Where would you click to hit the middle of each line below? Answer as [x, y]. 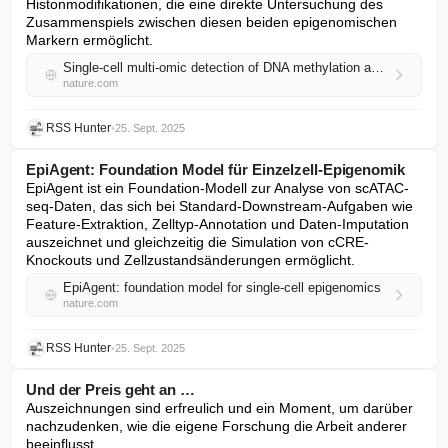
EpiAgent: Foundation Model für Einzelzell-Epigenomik [215, 169]
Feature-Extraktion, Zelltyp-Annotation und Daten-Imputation [217, 224]
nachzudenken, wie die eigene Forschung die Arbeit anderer [216, 426]
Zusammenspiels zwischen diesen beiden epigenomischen [211, 22]
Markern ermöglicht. [89, 40]
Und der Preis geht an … [110, 389]
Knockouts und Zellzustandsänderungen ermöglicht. [190, 260]
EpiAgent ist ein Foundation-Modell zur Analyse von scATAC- [217, 188]
